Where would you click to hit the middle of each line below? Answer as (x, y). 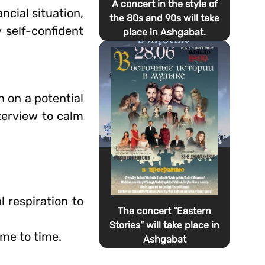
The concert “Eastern (165, 211)
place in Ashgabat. (165, 32)
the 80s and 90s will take (165, 18)
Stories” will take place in (165, 225)
